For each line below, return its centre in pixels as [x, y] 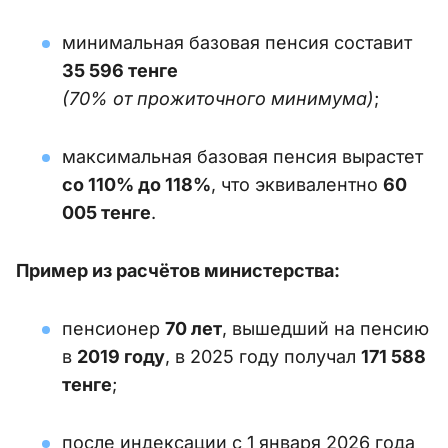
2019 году [121, 357]
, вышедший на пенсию [325, 329]
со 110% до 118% [136, 185]
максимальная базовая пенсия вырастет [242, 157]
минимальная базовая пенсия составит [237, 43]
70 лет [193, 329]
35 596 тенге [120, 71]
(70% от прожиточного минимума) [218, 99]
